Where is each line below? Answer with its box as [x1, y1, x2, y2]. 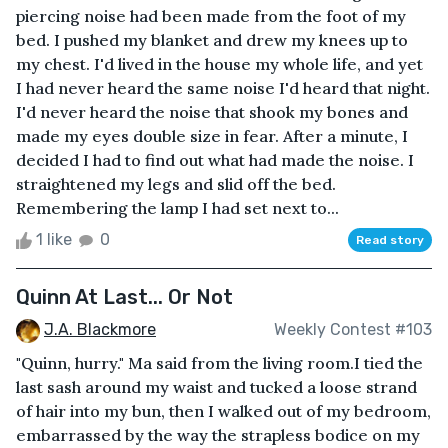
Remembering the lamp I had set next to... [16, 197, 339, 218]
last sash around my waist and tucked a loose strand [16, 376, 417, 397]
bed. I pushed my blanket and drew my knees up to [16, 29, 408, 50]
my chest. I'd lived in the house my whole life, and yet [16, 53, 423, 74]
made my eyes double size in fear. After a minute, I [16, 125, 408, 146]
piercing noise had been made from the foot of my [16, 5, 406, 26]
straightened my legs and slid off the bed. [16, 173, 336, 194]
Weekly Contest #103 [274, 320, 432, 340]
